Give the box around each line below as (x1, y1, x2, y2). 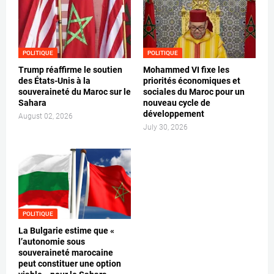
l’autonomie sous (18, 237, 85, 247)
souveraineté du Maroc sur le (18, 87, 131, 97)
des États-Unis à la (18, 76, 91, 86)
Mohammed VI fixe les (143, 65, 229, 75)
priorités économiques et (143, 76, 240, 86)
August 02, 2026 (18, 112, 73, 121)
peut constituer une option (18, 259, 121, 269)
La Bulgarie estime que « (18, 226, 114, 236)
